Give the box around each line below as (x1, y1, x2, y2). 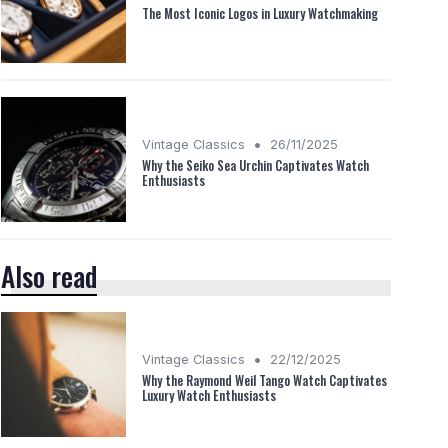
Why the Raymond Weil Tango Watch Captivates (142, 370, 387, 390)
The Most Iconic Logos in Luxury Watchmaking (142, 4, 378, 24)
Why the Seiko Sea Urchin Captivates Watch (142, 155, 369, 175)
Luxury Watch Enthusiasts (142, 385, 276, 405)
